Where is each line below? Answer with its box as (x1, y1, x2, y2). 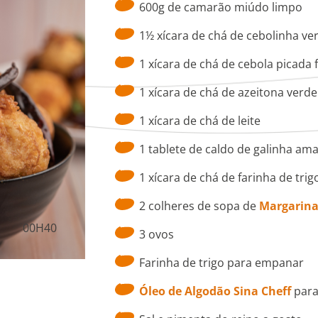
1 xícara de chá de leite (138, 113, 261, 129)
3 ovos (138, 226, 174, 243)
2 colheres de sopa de (138, 198, 259, 214)
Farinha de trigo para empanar (138, 255, 304, 271)
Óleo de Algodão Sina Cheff (138, 283, 291, 300)
